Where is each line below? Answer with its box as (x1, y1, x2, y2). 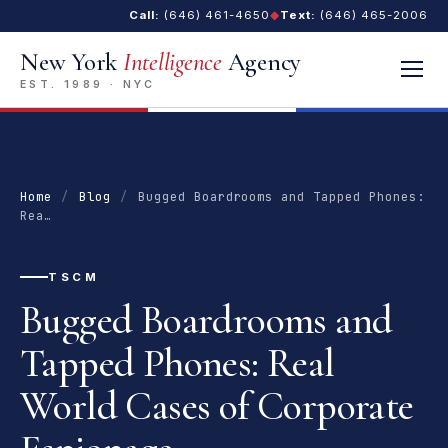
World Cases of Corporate (20, 381, 414, 430)
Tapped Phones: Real (20, 338, 335, 387)
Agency (221, 47, 302, 78)
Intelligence (122, 47, 222, 78)
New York (20, 47, 123, 78)
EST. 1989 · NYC (20, 77, 156, 91)
